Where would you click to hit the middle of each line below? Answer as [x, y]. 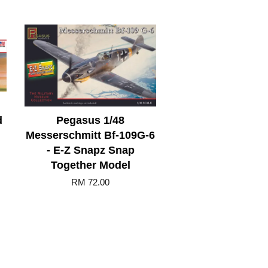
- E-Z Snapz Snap [90, 150]
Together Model [90, 165]
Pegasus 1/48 [90, 120]
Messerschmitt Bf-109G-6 [90, 135]
